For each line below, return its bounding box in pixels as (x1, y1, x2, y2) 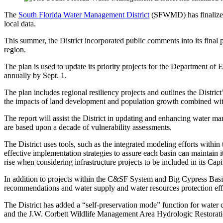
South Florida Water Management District (18, 10, 149, 19)
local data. (4, 19, 38, 28)
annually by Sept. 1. (4, 71, 67, 80)
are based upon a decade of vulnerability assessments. (4, 122, 174, 131)
